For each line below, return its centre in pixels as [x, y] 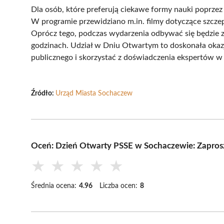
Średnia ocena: [54, 186]
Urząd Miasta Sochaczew [94, 93]
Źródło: [43, 93]
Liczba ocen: [118, 186]
